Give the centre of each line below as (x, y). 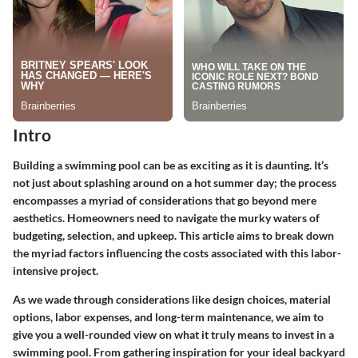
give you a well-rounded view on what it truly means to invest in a (173, 334)
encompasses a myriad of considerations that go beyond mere (165, 200)
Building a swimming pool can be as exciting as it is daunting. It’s (171, 165)
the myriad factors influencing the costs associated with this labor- (177, 253)
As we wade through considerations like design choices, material (172, 299)
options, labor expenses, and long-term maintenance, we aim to (168, 316)
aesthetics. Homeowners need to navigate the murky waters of (166, 217)
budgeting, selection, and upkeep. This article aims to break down (173, 235)
